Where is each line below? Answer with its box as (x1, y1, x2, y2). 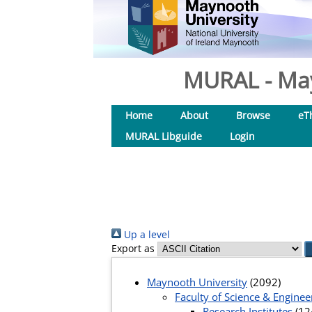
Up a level (121, 228, 170, 241)
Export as (111, 242, 155, 255)
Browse (236, 109, 270, 122)
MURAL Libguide (125, 130, 202, 143)
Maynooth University (147, 275, 247, 290)
